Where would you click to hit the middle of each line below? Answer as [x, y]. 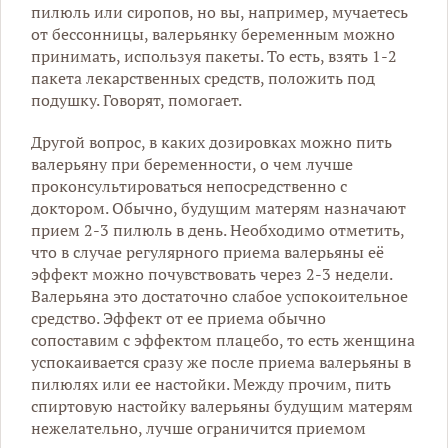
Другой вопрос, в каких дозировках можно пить [211, 141]
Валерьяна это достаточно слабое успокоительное [219, 295]
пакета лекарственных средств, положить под [203, 77]
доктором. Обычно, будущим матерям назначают [218, 207]
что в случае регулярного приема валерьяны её [207, 251]
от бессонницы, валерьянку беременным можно [213, 33]
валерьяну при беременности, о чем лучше [192, 163]
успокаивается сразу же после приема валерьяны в [221, 361]
